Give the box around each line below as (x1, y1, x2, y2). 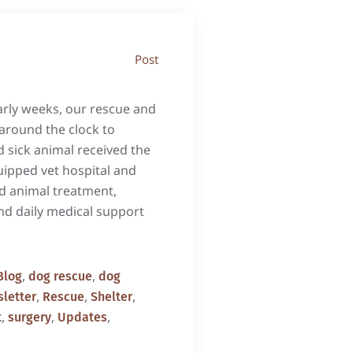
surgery (7, 310, 51, 325)
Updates (57, 310, 107, 325)
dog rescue (28, 269, 92, 284)
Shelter (90, 289, 132, 304)
